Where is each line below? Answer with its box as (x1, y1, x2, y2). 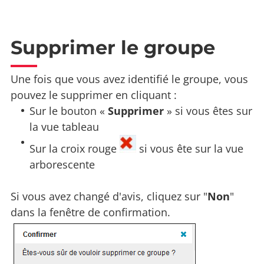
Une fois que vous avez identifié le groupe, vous (11, 71, 248, 86)
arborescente (29, 157, 95, 171)
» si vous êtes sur (164, 103, 253, 118)
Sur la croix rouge (29, 141, 120, 156)
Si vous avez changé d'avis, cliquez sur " (11, 189, 207, 203)
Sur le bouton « (29, 103, 108, 118)
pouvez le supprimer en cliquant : (11, 87, 177, 102)
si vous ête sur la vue (139, 141, 244, 156)
